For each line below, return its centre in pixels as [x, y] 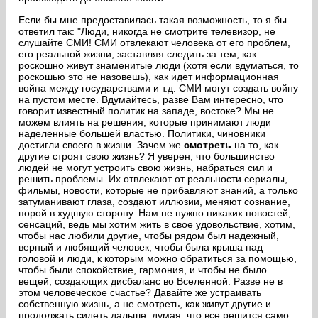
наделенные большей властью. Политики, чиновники [142, 133]
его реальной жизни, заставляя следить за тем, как [137, 54]
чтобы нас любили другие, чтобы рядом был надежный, [148, 236]
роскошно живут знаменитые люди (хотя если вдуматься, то [158, 65]
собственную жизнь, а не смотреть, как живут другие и [144, 304]
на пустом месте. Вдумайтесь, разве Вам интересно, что [150, 99]
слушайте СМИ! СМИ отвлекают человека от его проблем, [154, 43]
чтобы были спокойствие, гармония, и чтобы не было [142, 270]
